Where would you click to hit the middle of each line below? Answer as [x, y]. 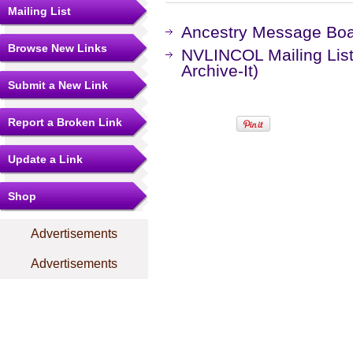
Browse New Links [58, 48]
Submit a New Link [58, 85]
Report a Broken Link [65, 122]
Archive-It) [220, 71]
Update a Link [45, 159]
